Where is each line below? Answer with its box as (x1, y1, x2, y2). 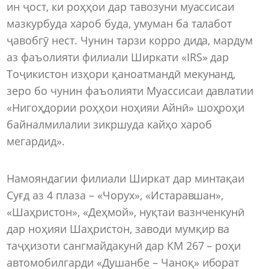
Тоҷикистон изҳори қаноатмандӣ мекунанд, (7, 67, 236, 82)
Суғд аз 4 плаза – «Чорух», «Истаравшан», (7, 187, 224, 202)
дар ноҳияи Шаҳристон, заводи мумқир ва (7, 221, 230, 236)
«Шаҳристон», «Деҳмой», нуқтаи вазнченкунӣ (7, 204, 245, 219)
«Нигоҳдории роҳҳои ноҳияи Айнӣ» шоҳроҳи (7, 100, 245, 115)
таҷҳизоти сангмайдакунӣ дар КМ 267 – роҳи (7, 238, 241, 253)
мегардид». (7, 134, 65, 149)
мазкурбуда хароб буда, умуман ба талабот (7, 16, 232, 31)
